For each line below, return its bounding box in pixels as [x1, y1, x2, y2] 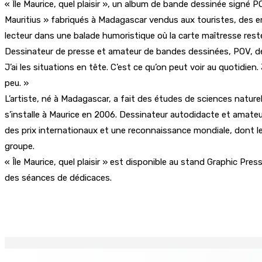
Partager [49, 202, 80, 211]
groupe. [5, 140, 35, 151]
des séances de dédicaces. [5, 172, 112, 183]
